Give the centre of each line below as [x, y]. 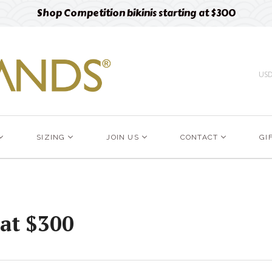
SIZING [51, 137]
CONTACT [199, 137]
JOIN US [123, 137]
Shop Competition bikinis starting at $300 [136, 13]
